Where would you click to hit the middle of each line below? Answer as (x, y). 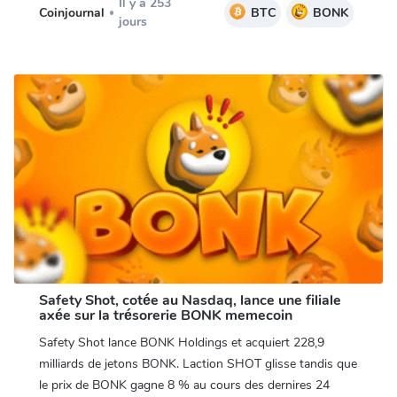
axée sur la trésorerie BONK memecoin (165, 315)
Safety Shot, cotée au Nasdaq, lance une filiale (190, 300)
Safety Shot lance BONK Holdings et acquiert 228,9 (181, 342)
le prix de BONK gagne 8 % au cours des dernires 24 (184, 385)
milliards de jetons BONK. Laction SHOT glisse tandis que (198, 363)
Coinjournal (71, 12)
